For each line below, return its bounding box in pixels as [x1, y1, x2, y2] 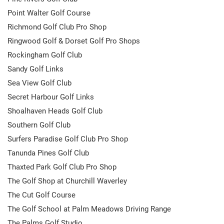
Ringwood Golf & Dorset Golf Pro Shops [7, 36, 140, 45]
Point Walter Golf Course [7, 8, 90, 17]
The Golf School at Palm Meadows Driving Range [7, 204, 171, 213]
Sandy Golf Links [7, 64, 63, 73]
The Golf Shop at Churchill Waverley [7, 176, 127, 185]
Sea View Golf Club [7, 78, 71, 87]
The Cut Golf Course [7, 190, 75, 199]
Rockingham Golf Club [7, 50, 82, 59]
